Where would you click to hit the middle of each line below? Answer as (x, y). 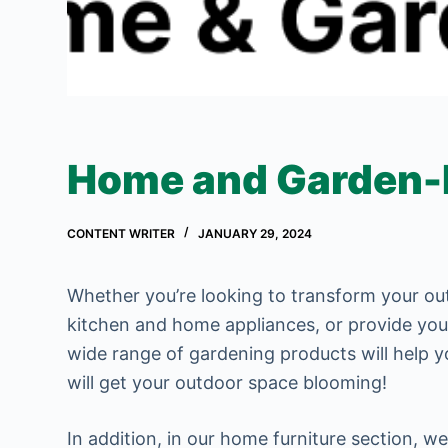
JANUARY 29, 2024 (255, 233)
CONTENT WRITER (121, 233)
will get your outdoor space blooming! (227, 382)
